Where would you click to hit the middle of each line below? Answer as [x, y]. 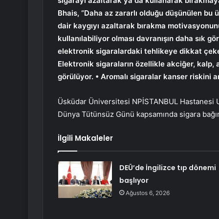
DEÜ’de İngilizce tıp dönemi [167, 168]
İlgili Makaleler [85, 138]
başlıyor [134, 181]
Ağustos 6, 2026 [147, 193]
